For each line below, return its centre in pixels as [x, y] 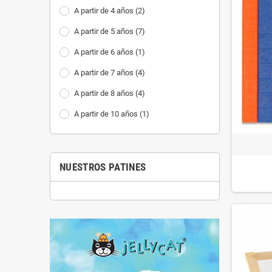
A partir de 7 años [104, 73]
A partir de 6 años [104, 52]
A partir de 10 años [106, 114]
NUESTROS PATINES [103, 167]
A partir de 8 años [104, 93]
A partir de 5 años [104, 31]
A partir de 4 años [104, 11]
